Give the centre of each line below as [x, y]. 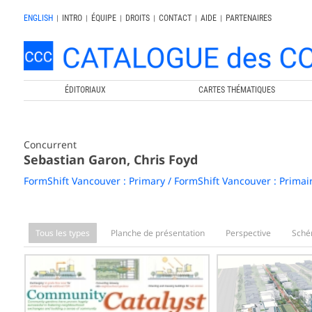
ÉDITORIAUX [86, 89]
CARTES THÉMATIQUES [237, 89]
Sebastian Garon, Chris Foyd [110, 159]
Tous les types [62, 233]
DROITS [137, 18]
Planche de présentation [157, 233]
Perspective [248, 233]
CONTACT [175, 18]
